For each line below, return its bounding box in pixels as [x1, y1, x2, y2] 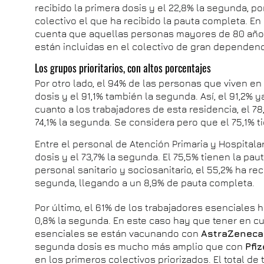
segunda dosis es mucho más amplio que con [35, 241, 246, 252]
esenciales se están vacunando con [35, 228, 202, 239]
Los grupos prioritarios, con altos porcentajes [35, 60, 212, 75]
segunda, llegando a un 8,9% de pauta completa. [35, 177, 255, 188]
